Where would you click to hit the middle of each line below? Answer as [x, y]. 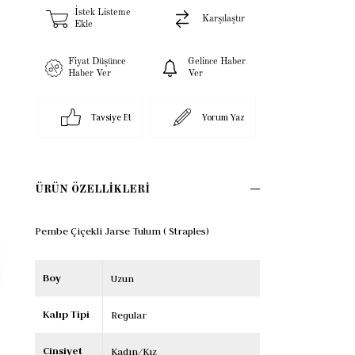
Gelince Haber [216, 62]
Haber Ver [90, 74]
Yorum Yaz [223, 118]
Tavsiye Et [111, 118]
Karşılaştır [223, 19]
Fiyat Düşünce [97, 62]
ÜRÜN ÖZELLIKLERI [92, 190]
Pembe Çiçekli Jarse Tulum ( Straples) [122, 231]
